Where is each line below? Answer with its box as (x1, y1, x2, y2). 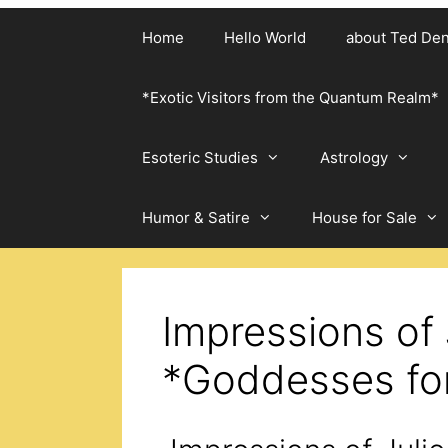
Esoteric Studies (142, 148, 258, 167)
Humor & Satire (142, 208, 250, 227)
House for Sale (312, 208, 417, 227)
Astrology (320, 148, 388, 167)
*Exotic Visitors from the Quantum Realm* (142, 88, 439, 107)
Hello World (224, 28, 306, 47)
